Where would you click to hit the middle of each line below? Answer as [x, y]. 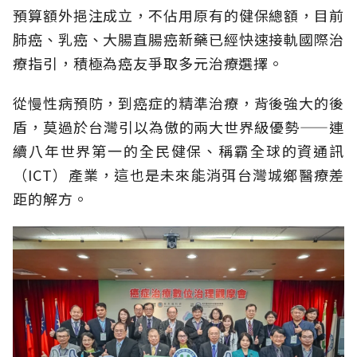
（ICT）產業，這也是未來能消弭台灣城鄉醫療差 [178, 174]
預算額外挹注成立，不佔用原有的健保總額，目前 [178, 15]
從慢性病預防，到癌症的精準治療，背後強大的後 [178, 102]
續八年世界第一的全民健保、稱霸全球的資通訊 [178, 150]
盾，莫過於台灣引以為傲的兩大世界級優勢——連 [178, 126]
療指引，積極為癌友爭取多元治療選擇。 [149, 63]
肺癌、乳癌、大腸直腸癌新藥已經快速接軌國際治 [178, 39]
